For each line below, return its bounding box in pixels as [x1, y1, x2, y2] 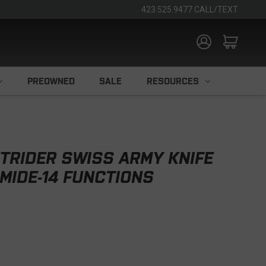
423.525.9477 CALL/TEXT [141, 5, 238, 14]
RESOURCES [146, 76, 199, 86]
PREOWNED [27, 76, 75, 86]
